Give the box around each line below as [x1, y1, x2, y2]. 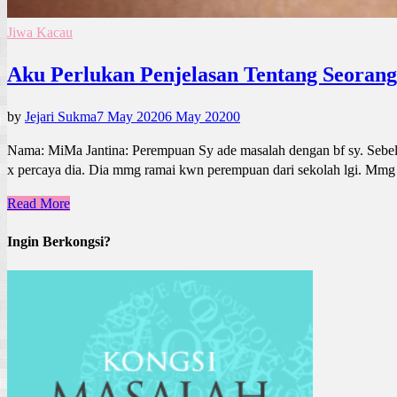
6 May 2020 [165, 108, 233, 124]
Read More [7, 195, 70, 211]
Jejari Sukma [25, 108, 97, 124]
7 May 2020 [97, 108, 165, 124]
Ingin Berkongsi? [7, 233, 111, 249]
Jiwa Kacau [7, 24, 73, 40]
